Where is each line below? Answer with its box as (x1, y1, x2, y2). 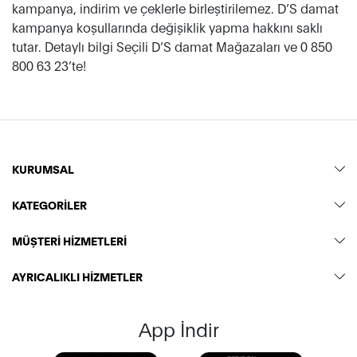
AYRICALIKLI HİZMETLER (12, 269, 143, 284)
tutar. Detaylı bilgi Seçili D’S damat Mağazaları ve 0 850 (12, 37, 332, 54)
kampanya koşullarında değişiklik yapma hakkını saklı (12, 18, 323, 35)
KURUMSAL (12, 161, 74, 176)
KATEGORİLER (12, 197, 87, 212)
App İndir (138, 316, 219, 341)
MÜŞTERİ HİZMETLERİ (12, 233, 127, 248)
